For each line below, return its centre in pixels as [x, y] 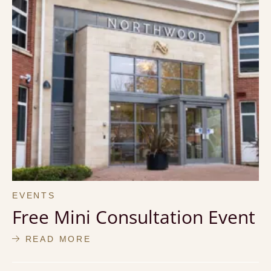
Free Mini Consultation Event [134, 217]
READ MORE [56, 239]
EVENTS [34, 195]
